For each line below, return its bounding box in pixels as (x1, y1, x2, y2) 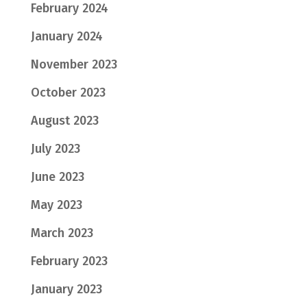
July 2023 (30, 140, 80, 156)
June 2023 (30, 169, 84, 184)
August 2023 (30, 112, 99, 128)
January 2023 (30, 281, 102, 297)
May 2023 (30, 197, 82, 212)
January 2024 (30, 28, 103, 44)
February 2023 (30, 253, 108, 269)
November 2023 (30, 56, 117, 72)
